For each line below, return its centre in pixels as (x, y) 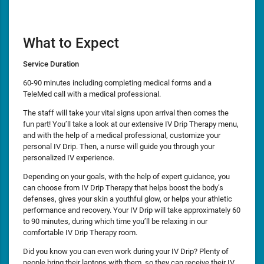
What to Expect (71, 42)
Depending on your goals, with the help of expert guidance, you (126, 177)
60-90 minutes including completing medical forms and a (117, 82)
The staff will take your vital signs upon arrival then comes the (126, 113)
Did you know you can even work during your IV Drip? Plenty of (126, 252)
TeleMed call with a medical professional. (92, 94)
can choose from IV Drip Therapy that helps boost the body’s (123, 188)
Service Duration (51, 64)
